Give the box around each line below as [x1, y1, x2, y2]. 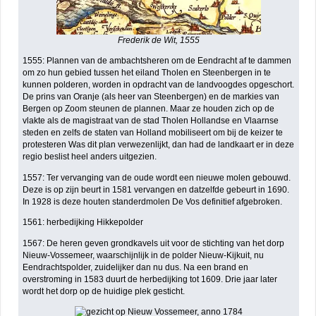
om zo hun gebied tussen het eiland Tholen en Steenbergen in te [23, 68, 272, 78]
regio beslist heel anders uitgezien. [23, 152, 157, 162]
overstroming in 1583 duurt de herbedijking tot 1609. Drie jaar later [23, 274, 278, 284]
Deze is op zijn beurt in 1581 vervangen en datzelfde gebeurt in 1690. [23, 184, 290, 195]
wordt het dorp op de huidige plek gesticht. [23, 286, 186, 296]
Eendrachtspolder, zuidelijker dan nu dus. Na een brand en [23, 262, 249, 272]
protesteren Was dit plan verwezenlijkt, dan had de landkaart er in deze [23, 140, 295, 150]
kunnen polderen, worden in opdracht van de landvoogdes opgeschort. [23, 80, 295, 90]
